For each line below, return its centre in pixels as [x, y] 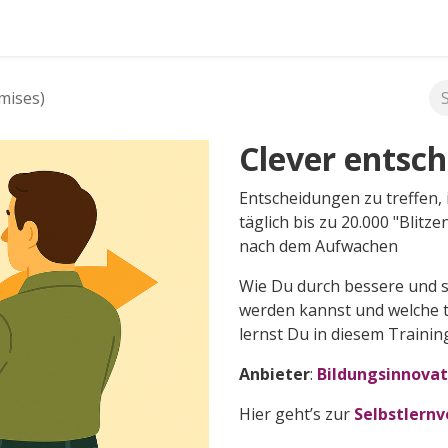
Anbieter [274, 374]
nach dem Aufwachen [318, 246]
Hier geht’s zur [296, 414]
